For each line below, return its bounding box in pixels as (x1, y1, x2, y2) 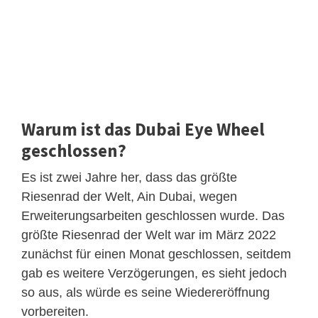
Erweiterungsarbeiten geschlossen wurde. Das (21, 208, 285, 223)
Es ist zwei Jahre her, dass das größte (21, 170, 237, 185)
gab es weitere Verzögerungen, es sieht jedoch (21, 265, 287, 280)
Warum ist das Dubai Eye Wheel (21, 117, 265, 141)
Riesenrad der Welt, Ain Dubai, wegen (21, 189, 237, 204)
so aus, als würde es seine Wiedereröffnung (21, 285, 270, 300)
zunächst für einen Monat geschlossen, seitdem (21, 246, 291, 261)
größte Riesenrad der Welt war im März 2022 (21, 227, 276, 242)
